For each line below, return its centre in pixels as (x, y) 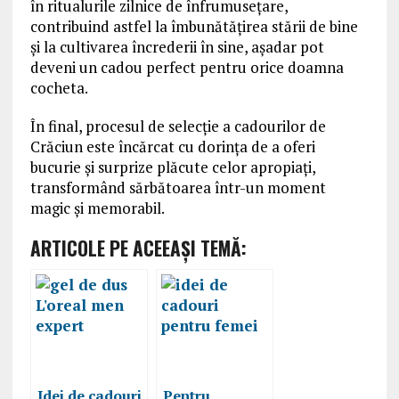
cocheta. (59, 88)
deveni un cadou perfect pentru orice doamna (187, 68)
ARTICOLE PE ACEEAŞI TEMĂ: (138, 248)
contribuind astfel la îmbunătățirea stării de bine (194, 27)
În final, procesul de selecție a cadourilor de (178, 126)
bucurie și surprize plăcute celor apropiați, (172, 167)
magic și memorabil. (97, 208)
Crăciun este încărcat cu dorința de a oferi (172, 147)
